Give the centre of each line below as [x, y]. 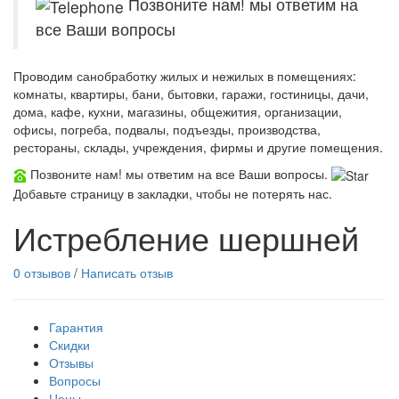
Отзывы [71, 363]
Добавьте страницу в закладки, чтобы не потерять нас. [173, 194]
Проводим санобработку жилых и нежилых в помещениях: [185, 75]
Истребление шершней [186, 238]
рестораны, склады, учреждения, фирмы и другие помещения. [198, 147]
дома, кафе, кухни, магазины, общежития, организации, [178, 111]
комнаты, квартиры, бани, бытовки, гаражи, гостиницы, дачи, [191, 93]
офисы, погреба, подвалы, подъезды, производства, [167, 129]
